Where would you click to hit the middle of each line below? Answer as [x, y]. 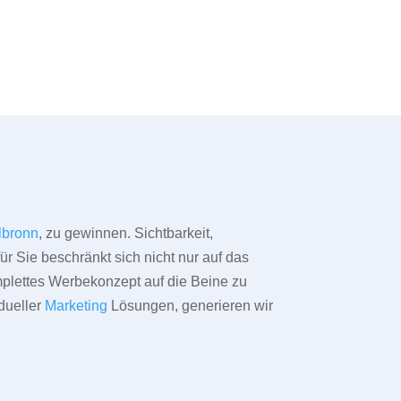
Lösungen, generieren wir [191, 306]
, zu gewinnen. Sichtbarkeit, [126, 234]
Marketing [77, 306]
